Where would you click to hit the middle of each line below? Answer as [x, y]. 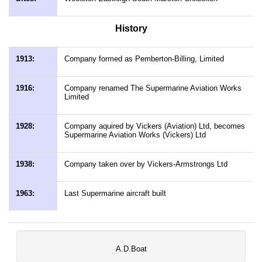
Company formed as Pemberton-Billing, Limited [144, 59]
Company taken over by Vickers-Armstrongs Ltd [146, 164]
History [131, 28]
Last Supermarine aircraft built [115, 193]
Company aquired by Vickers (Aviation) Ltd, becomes [155, 126]
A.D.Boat [131, 249]
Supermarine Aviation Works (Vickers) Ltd [135, 135]
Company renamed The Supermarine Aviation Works [153, 88]
